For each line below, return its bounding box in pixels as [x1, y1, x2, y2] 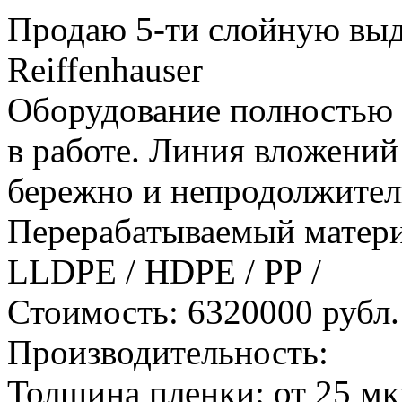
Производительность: [7, 333, 328, 372]
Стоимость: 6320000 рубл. [7, 293, 399, 332]
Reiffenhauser [7, 50, 203, 90]
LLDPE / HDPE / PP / [7, 252, 321, 292]
